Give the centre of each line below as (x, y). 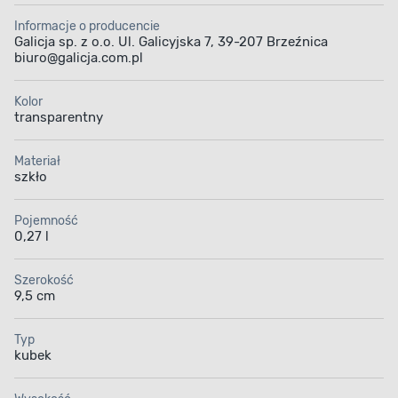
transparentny (59, 118)
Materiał (37, 162)
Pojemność (46, 221)
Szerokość (44, 281)
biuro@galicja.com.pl (79, 58)
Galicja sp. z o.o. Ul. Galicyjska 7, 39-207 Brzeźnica (171, 42)
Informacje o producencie (87, 27)
